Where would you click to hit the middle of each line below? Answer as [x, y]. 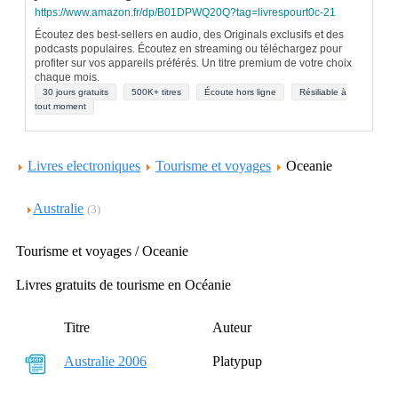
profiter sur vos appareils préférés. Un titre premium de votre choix [193, 63]
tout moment [60, 106]
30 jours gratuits [76, 92]
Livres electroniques [84, 166]
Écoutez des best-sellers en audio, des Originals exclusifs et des [189, 35]
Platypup [237, 361]
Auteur [232, 327]
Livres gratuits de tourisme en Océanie [123, 285]
